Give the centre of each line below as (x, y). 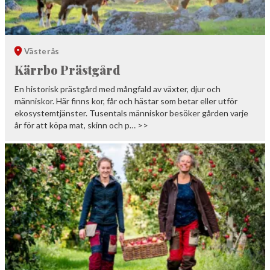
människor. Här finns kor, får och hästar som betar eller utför (126, 101)
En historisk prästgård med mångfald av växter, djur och (118, 89)
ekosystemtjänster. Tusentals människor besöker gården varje (131, 113)
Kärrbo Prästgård (67, 70)
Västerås (42, 52)
